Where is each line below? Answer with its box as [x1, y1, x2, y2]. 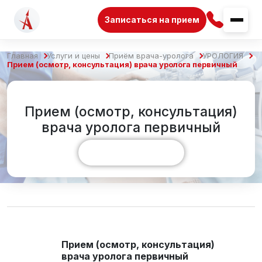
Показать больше [89, 146, 173, 158]
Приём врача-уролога [109, 51, 194, 60]
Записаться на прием [105, 14, 199, 25]
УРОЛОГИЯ [202, 51, 243, 60]
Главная [7, 51, 38, 60]
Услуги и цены [47, 51, 100, 60]
